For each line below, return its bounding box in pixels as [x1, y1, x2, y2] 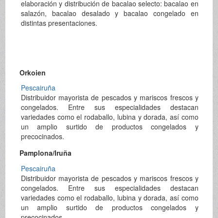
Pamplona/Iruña [19, 148, 72, 158]
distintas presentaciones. [20, 18, 97, 28]
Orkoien [19, 68, 46, 78]
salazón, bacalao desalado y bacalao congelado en [20, 8, 199, 18]
